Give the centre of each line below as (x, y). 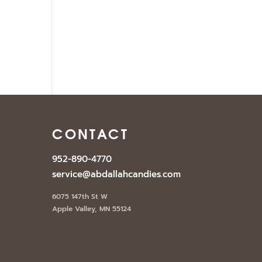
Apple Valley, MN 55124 (92, 209)
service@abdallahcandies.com (117, 175)
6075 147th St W (80, 197)
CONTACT (91, 133)
